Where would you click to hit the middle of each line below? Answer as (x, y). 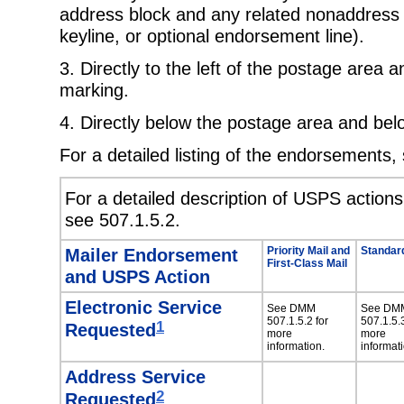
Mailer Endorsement (151, 254)
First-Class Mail (307, 263)
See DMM (291, 309)
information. (296, 347)
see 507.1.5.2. (123, 220)
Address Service (135, 376)
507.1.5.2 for (298, 321)
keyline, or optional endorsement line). (212, 35)
